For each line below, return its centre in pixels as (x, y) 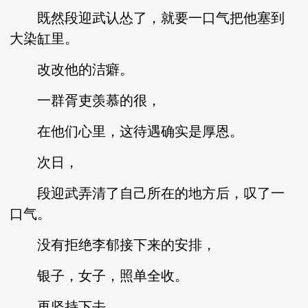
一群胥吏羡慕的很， (86, 100)
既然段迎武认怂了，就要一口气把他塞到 (147, 18)
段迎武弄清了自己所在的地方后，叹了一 (147, 193)
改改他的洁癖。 (72, 69)
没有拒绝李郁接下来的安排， (113, 245)
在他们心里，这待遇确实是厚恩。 (127, 131)
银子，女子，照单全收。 (99, 276)
